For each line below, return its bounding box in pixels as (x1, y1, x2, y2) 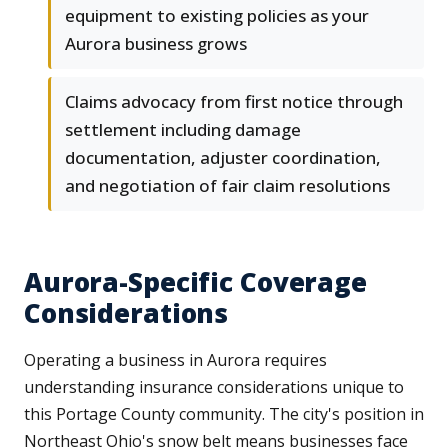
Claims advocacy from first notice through (65, 89, 403, 113)
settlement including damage (65, 117, 301, 141)
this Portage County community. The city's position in (24, 402, 424, 425)
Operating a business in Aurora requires (24, 348, 327, 371)
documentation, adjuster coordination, (65, 145, 381, 169)
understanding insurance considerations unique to (24, 375, 404, 398)
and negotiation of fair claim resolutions (65, 173, 390, 197)
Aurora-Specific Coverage (24, 263, 367, 300)
